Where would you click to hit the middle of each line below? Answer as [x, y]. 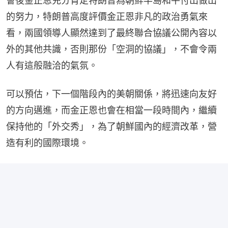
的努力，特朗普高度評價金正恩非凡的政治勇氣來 [107, 17]
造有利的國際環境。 [47, 143]
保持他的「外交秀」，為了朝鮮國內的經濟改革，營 [111, 127]
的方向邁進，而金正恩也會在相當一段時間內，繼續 [111, 110]
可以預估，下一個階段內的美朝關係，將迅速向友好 [111, 94]
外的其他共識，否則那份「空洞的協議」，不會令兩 [111, 49]
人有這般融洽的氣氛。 [52, 66]
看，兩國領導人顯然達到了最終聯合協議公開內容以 [111, 33]
